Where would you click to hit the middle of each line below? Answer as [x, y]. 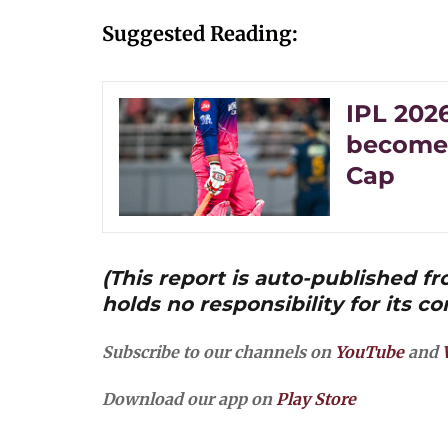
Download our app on [189, 399]
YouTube [369, 352]
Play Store [316, 399]
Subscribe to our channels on [218, 352]
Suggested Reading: [200, 33]
